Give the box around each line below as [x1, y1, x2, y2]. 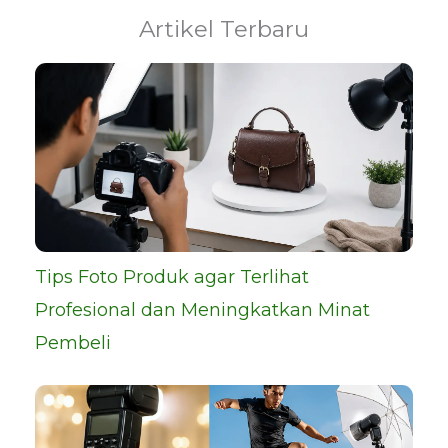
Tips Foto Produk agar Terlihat [35, 266, 309, 289]
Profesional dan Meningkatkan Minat [35, 299, 370, 322]
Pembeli [35, 332, 111, 355]
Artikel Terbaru [139, 15, 309, 44]
